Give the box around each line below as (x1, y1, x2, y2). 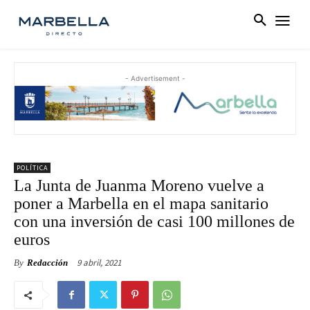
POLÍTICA (17, 163, 48, 173)
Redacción (27, 257, 68, 268)
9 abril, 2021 (77, 257, 121, 269)
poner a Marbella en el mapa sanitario (14, 194, 268, 213)
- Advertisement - (125, 74, 185, 83)
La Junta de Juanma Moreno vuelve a (14, 176, 264, 195)
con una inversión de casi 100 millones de (14, 212, 295, 231)
